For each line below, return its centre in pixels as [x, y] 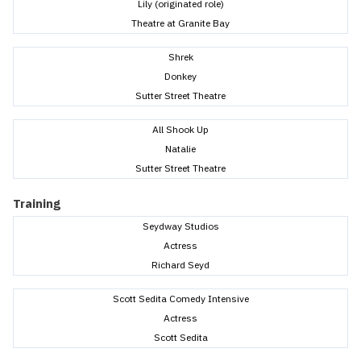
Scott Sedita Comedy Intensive [180, 298]
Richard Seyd [180, 264]
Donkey [180, 76]
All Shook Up [180, 129]
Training [37, 203]
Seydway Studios [180, 226]
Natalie [180, 148]
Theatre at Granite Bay [180, 23]
